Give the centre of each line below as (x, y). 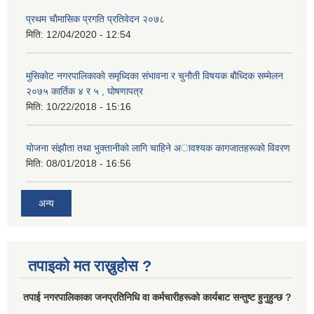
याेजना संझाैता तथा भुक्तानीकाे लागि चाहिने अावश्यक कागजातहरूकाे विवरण (158, 148)
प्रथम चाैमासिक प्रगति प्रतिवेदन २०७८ (95, 19)
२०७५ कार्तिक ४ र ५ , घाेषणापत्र (84, 91)
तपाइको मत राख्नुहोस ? (90, 266)
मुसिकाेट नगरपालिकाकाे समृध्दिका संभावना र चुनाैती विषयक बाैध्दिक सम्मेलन (155, 76)
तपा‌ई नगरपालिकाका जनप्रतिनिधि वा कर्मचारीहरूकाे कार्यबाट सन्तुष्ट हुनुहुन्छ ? (157, 297)
